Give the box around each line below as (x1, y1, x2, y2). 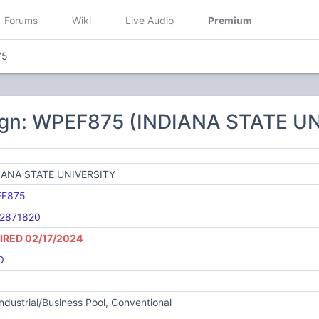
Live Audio (125, 14, 174, 26)
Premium (208, 14, 252, 26)
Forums (4, 14, 38, 26)
